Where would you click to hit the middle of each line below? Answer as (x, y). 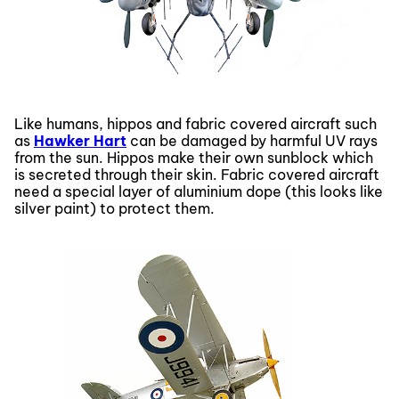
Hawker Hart (80, 140)
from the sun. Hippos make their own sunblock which (194, 157)
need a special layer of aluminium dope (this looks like (199, 191)
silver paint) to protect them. (114, 208)
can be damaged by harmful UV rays (252, 140)
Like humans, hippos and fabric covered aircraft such (195, 123)
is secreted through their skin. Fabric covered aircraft (197, 174)
